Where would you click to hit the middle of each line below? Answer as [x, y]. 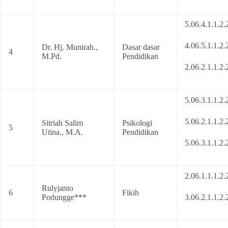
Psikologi [137, 123]
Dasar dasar [141, 47]
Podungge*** [64, 197]
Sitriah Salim [62, 123]
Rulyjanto [58, 188]
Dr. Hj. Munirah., [70, 47]
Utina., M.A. [62, 132]
